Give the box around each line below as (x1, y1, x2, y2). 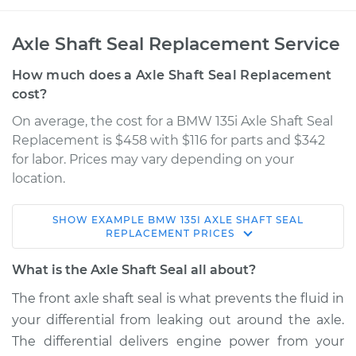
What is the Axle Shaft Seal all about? (12, 262, 256, 277)
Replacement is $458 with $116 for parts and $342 (12, 133, 325, 148)
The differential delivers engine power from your (12, 334, 344, 349)
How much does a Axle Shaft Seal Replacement (12, 68, 332, 83)
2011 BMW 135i (41, 225, 131, 240)
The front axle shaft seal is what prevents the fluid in (12, 291, 344, 306)
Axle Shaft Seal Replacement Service (12, 33, 340, 55)
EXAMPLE (91, 214, 148, 226)
